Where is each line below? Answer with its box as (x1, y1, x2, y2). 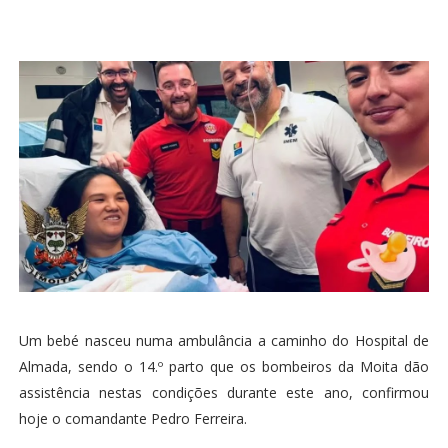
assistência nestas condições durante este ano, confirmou (18, 382, 430, 402)
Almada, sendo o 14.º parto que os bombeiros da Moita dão (18, 356, 430, 376)
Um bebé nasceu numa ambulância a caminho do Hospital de (18, 330, 430, 350)
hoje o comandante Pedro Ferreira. (18, 408, 247, 428)
